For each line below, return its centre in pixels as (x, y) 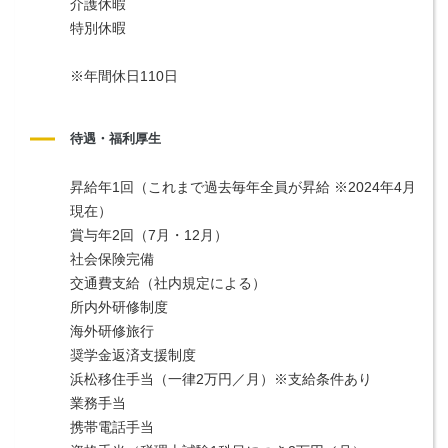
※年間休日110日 (124, 75)
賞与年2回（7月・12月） (149, 234)
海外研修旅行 (112, 330)
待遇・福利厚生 (115, 138)
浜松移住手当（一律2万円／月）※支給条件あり (221, 378)
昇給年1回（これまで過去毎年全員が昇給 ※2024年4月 (243, 186)
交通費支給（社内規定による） (168, 282)
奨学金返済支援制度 (133, 354)
